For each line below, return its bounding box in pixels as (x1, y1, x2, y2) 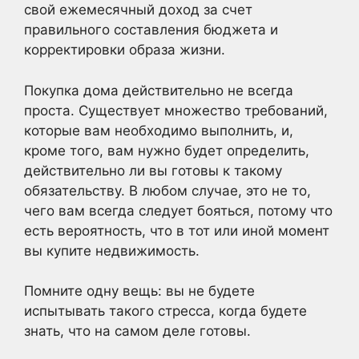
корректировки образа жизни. (24, 42, 225, 58)
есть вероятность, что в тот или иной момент (24, 222, 329, 239)
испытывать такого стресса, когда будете (24, 303, 307, 319)
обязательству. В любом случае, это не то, (24, 182, 311, 199)
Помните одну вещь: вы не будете (24, 283, 255, 299)
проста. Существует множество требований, (24, 102, 328, 119)
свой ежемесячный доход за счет (24, 2, 252, 18)
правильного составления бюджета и (24, 22, 278, 38)
